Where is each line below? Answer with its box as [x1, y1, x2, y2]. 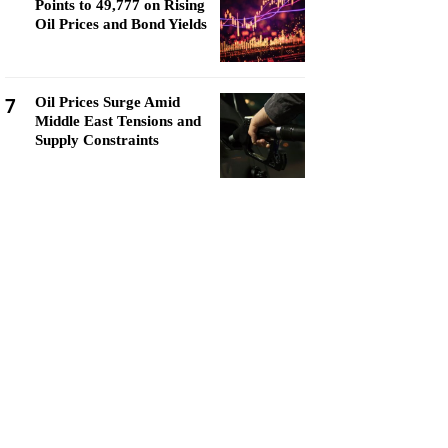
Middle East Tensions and [35, 113, 201, 129]
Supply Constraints [35, 132, 159, 148]
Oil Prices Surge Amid [35, 94, 180, 110]
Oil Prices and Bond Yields [35, 16, 207, 32]
